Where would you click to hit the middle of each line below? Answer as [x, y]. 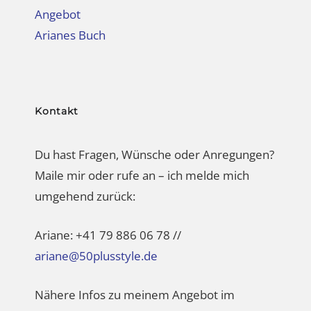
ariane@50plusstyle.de [96, 242]
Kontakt [57, 97]
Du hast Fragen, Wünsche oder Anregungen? [154, 140]
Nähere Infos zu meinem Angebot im [135, 280]
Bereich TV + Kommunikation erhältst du [143, 301]
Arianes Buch [70, 21]
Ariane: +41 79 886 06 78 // [108, 221]
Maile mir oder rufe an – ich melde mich [142, 161]
